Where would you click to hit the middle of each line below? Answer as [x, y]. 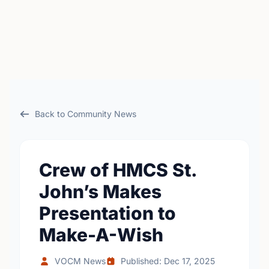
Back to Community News [85, 114]
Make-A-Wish [101, 235]
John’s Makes [100, 192]
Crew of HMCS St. [118, 170]
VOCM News [80, 261]
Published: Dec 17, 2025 [168, 261]
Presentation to [107, 213]
